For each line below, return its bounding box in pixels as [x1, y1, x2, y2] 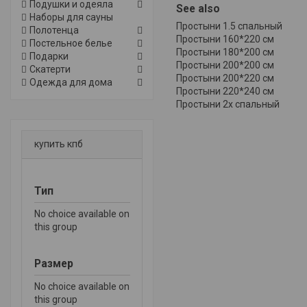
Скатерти [29, 63, 71, 75]
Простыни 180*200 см [175, 47, 274, 58]
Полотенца [29, 24, 79, 36]
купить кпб [34, 138, 83, 150]
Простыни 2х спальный [175, 99, 280, 110]
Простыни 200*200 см [175, 60, 274, 71]
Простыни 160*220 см [175, 34, 274, 45]
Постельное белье [29, 37, 112, 49]
